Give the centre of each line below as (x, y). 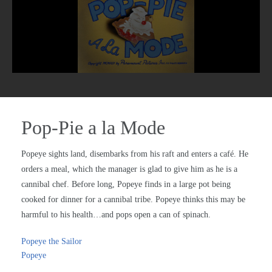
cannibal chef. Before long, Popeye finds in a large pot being (126, 185)
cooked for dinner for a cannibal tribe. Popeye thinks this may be (133, 200)
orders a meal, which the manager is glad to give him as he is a (129, 169)
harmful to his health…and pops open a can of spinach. (116, 215)
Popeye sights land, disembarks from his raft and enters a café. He (135, 154)
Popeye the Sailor (52, 242)
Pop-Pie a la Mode (93, 128)
